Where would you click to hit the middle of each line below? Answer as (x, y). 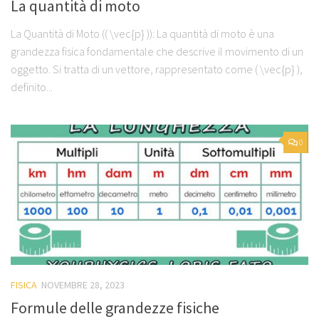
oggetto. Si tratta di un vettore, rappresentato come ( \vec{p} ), (157, 69)
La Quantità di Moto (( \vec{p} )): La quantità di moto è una (142, 33)
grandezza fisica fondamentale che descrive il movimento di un (157, 51)
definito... (32, 87)
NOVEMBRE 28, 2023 (83, 284)
